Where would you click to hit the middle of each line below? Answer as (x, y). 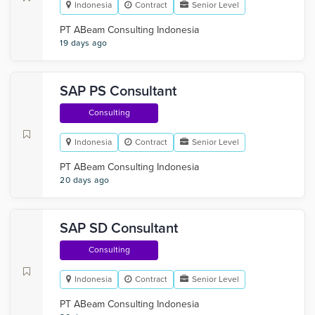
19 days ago (84, 43)
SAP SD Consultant (119, 229)
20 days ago (85, 180)
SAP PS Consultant (118, 91)
